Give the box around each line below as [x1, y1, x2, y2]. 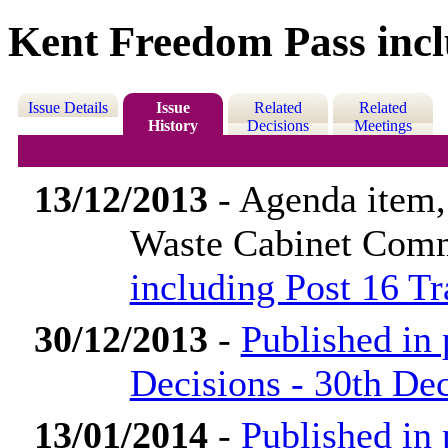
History [147, 117, 198, 135]
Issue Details [27, 99, 108, 117]
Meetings [353, 117, 412, 135]
